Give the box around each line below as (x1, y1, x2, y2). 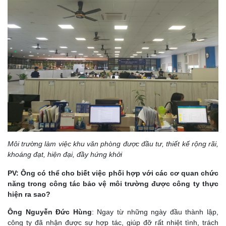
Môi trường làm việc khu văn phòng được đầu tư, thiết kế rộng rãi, (8, 139, 218, 148)
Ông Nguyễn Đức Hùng (8, 207, 92, 216)
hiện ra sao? (8, 190, 50, 198)
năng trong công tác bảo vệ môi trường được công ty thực (8, 179, 218, 188)
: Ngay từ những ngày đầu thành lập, (91, 207, 219, 216)
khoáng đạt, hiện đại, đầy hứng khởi (8, 150, 122, 158)
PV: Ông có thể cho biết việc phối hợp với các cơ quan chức (8, 168, 218, 177)
